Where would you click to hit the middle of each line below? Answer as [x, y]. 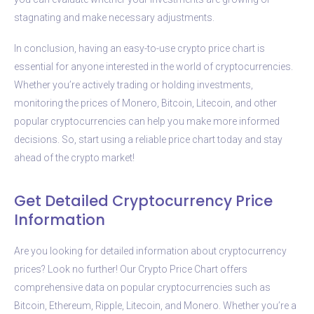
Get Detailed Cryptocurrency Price [143, 200]
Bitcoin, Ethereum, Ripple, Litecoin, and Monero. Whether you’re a [155, 305]
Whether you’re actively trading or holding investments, [134, 84]
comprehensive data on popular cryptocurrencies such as [142, 287]
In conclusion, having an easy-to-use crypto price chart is [139, 48]
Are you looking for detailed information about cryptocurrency [150, 251]
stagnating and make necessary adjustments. [114, 17]
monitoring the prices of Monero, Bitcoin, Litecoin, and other [145, 103]
